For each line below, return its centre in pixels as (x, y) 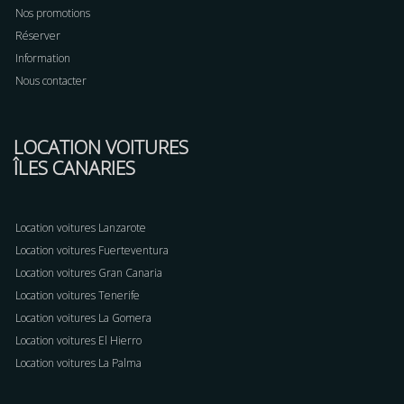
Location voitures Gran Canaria (89, 272)
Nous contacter (51, 80)
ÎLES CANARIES (74, 167)
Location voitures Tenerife (78, 295)
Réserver (38, 35)
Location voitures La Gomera (83, 317)
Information (43, 58)
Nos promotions (53, 13)
